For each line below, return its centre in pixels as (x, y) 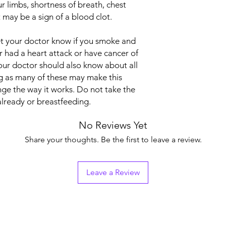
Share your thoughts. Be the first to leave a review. (113, 139)
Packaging (180, 28)
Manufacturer (185, 7)
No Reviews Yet (113, 125)
